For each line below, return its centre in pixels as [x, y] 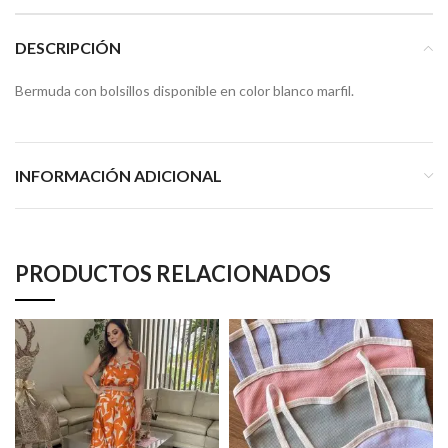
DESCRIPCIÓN [68, 48]
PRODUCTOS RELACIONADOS [173, 274]
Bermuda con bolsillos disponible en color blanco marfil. [184, 91]
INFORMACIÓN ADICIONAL [118, 176]
